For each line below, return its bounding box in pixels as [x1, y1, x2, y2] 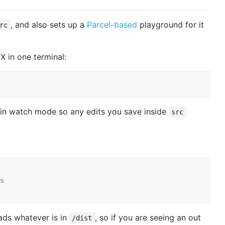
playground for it [137, 19, 204, 30]
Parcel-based [86, 19, 137, 30]
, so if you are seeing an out [94, 212, 201, 222]
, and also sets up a [10, 19, 87, 30]
